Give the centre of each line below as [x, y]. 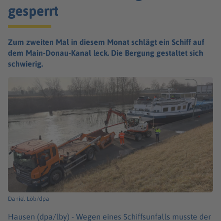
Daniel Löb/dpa [29, 199]
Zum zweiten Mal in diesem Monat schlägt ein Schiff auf [106, 42]
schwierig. [25, 64]
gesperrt [33, 11]
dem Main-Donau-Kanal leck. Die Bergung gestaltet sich [106, 53]
